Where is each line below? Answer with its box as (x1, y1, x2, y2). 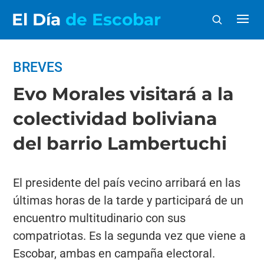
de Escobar (65, 9, 161, 29)
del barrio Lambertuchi (13, 133, 227, 154)
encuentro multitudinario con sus (13, 211, 186, 225)
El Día (12, 9, 65, 29)
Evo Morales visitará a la (13, 83, 235, 105)
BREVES (13, 60, 63, 75)
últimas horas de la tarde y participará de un (13, 193, 244, 207)
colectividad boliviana (13, 108, 218, 130)
